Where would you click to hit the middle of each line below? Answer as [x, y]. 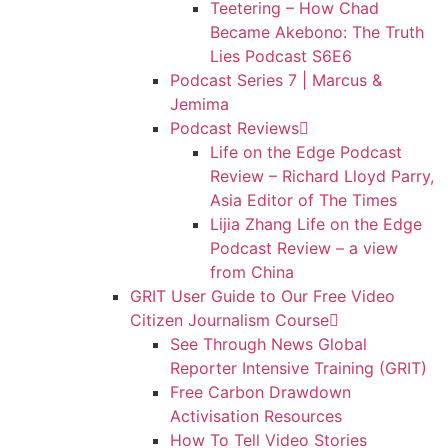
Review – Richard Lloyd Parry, [322, 176]
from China [252, 272]
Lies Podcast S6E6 [281, 56]
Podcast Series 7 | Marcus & [276, 80]
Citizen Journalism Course [229, 320]
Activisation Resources [256, 416]
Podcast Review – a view [304, 248]
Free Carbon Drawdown [260, 392]
